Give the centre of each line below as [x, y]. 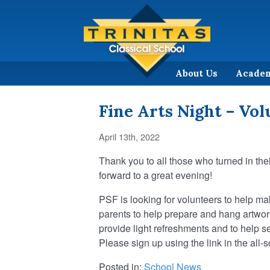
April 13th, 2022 [129, 136]
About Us [196, 73]
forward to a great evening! [155, 175]
